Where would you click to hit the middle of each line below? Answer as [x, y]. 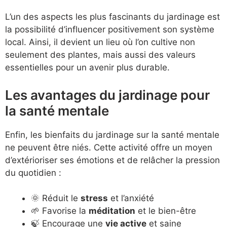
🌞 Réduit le [56, 198]
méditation [112, 211]
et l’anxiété [131, 198]
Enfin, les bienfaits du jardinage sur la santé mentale [112, 135]
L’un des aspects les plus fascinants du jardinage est [112, 17]
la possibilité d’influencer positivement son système [110, 30]
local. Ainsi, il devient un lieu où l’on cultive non [100, 42]
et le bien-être [166, 211]
